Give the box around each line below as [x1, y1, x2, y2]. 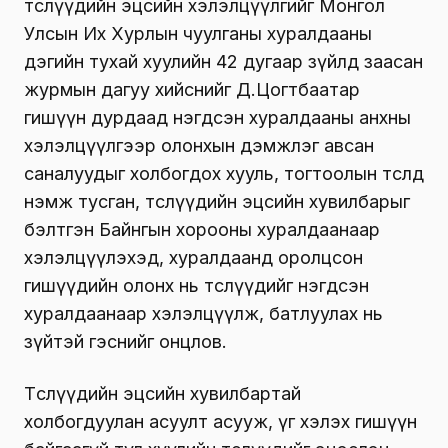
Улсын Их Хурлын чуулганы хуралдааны [24, 23, 372, 45]
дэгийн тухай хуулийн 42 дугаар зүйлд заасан [24, 51, 423, 73]
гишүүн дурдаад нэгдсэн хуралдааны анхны [24, 107, 411, 129]
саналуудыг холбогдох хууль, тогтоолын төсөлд [24, 163, 424, 185]
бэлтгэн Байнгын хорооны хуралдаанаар [24, 219, 380, 241]
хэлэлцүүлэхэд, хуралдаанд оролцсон [24, 247, 363, 269]
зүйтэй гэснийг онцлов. [24, 331, 227, 353]
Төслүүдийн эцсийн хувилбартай [24, 383, 301, 405]
